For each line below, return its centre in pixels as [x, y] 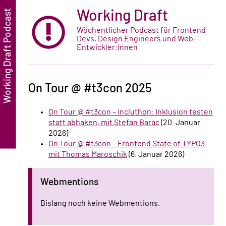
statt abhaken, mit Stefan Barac [104, 122]
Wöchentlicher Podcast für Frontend [141, 31]
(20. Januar [180, 122]
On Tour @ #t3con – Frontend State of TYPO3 [127, 144]
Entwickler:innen [107, 48]
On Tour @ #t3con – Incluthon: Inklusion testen [131, 112]
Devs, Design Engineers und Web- [136, 39]
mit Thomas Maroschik [88, 154]
